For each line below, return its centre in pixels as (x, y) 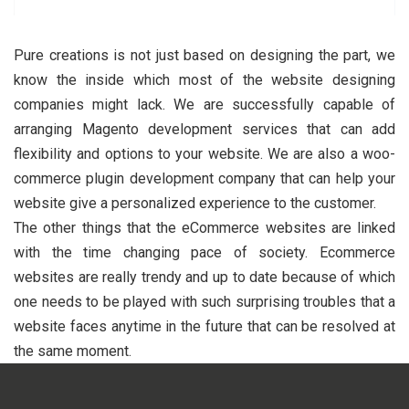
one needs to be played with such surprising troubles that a (204, 301)
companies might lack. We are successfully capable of (204, 104)
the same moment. (73, 351)
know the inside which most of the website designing (204, 79)
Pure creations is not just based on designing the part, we (204, 55)
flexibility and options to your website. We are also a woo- (204, 153)
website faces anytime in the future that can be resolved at (204, 326)
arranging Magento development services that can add (204, 129)
